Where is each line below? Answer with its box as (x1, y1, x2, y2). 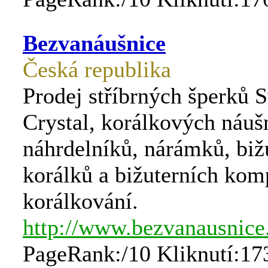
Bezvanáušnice (23, 31, 166, 56)
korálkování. (23, 188, 138, 214)
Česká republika (23, 57, 171, 82)
